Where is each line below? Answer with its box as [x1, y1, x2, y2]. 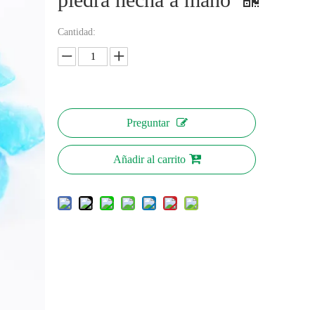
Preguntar [126, 117, 169, 129]
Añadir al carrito [112, 153, 186, 166]
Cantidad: [58, 27, 96, 38]
